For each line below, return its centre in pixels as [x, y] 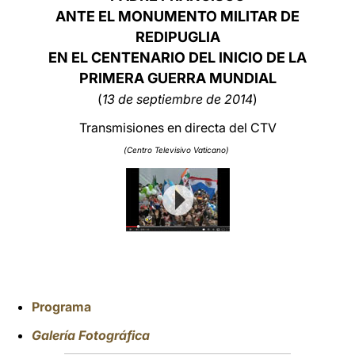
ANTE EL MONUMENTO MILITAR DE [177, 16]
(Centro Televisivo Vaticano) [176, 150]
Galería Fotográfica [91, 335]
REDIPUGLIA [177, 37]
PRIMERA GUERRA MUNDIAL [177, 78]
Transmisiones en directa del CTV [177, 128]
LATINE [272, 27]
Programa [61, 307]
